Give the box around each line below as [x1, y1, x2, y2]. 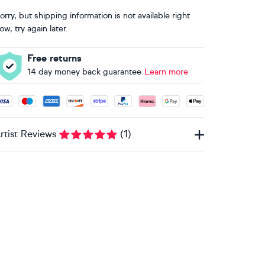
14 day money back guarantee [27, 67, 141, 77]
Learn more [144, 67, 188, 77]
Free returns [27, 53, 82, 64]
